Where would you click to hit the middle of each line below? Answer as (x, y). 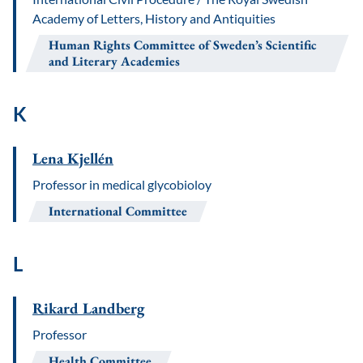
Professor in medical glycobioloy (122, 184)
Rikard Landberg (89, 308)
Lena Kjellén (73, 158)
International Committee (118, 211)
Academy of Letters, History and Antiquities (154, 18)
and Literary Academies (114, 61)
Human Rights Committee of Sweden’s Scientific (183, 45)
